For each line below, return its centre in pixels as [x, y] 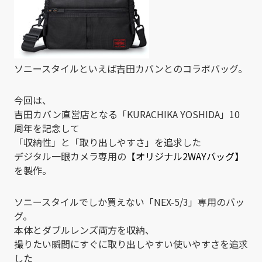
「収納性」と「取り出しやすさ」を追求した [108, 142]
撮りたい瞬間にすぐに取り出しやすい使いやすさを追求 [131, 244]
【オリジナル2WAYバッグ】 [185, 156]
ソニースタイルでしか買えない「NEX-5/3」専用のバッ [129, 201]
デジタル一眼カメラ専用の [70, 156]
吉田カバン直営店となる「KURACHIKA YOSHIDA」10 [127, 114]
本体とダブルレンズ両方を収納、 [84, 230]
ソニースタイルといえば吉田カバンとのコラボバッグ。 [131, 68]
